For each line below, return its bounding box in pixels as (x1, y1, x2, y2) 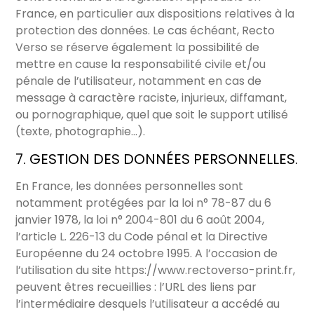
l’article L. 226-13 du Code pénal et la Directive (15, 228, 268, 245)
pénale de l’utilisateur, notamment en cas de (15, 73, 262, 90)
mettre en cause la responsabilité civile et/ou (15, 56, 266, 73)
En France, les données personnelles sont (15, 178, 244, 195)
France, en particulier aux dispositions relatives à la (15, 6, 295, 22)
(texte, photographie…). (15, 123, 146, 140)
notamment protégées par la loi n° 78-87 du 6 (15, 195, 272, 212)
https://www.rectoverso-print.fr (114, 262, 294, 279)
